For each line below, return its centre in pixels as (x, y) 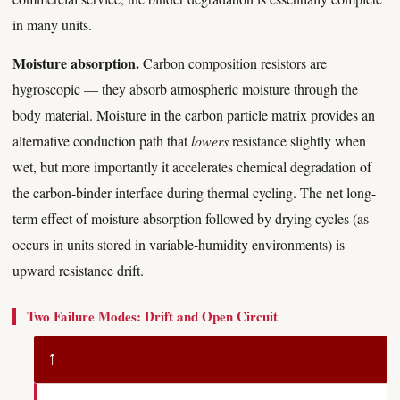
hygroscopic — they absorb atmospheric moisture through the (185, 89)
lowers (210, 141)
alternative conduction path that (102, 141)
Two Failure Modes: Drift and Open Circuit (152, 316)
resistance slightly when (297, 141)
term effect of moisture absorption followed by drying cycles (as (191, 218)
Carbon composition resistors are (233, 63)
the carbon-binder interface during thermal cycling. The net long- (194, 192)
